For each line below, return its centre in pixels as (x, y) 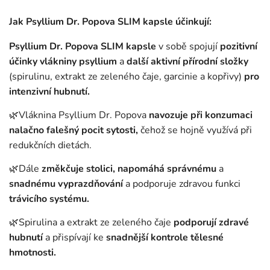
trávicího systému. (49, 199)
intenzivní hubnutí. (49, 92)
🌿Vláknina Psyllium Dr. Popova (79, 115)
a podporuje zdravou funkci (182, 184)
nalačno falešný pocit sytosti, (75, 130)
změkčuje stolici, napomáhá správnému (129, 169)
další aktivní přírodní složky (186, 62)
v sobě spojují (187, 47)
